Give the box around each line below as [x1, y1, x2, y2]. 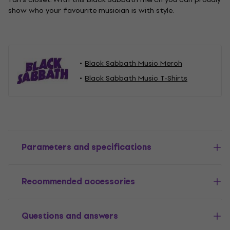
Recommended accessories [22, 175, 135, 188]
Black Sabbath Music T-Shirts [85, 72, 187, 84]
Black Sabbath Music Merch [85, 57, 182, 69]
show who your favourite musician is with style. [8, 5, 174, 16]
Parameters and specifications [22, 140, 151, 154]
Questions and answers [22, 209, 118, 223]
